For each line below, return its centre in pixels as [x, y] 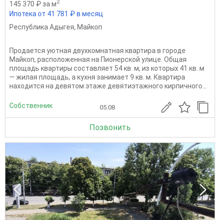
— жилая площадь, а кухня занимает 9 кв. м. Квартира [97, 77]
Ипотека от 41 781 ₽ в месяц [56, 14]
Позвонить [110, 128]
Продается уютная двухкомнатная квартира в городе [97, 51]
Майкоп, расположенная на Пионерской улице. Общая [98, 60]
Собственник [31, 105]
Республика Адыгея [42, 27]
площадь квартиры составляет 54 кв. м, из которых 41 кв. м [107, 69]
